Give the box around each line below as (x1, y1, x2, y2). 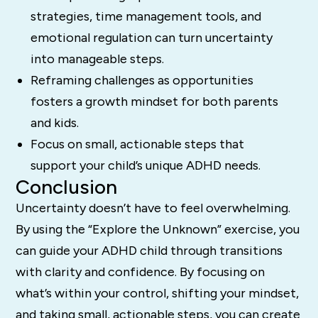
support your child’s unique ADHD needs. (30, 158, 261, 174)
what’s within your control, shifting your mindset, (16, 285, 300, 302)
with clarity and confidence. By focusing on (16, 264, 265, 280)
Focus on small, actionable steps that (30, 136, 244, 153)
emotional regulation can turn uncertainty (30, 30, 273, 46)
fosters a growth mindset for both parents (30, 94, 278, 110)
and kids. (30, 115, 79, 131)
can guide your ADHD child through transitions (16, 243, 283, 259)
